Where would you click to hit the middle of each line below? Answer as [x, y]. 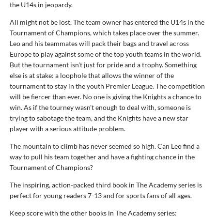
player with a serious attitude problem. [68, 128]
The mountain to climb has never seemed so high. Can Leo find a [105, 146]
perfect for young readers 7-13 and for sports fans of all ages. [101, 195]
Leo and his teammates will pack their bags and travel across [99, 43]
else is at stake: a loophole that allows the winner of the [92, 75]
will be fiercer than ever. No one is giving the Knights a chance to [106, 96]
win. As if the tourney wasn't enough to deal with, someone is [100, 107]
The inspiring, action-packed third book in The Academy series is [106, 185]
